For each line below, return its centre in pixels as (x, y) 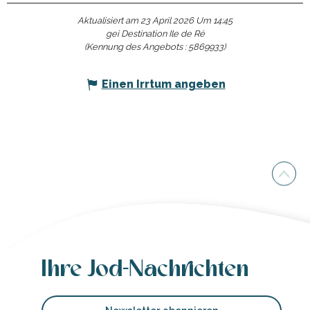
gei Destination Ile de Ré (155, 34)
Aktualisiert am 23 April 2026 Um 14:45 (155, 21)
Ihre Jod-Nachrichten (145, 270)
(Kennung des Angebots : (136, 47)
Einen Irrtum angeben (163, 84)
